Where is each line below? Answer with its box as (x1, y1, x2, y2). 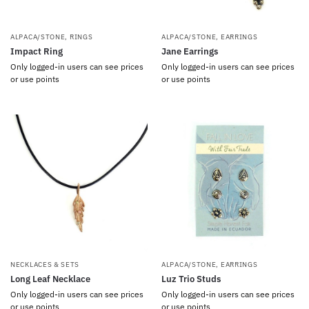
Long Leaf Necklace (10, 273, 90, 285)
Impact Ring (10, 46, 63, 57)
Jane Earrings (161, 46, 218, 57)
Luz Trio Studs (161, 273, 221, 285)
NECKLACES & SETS (10, 260, 80, 269)
